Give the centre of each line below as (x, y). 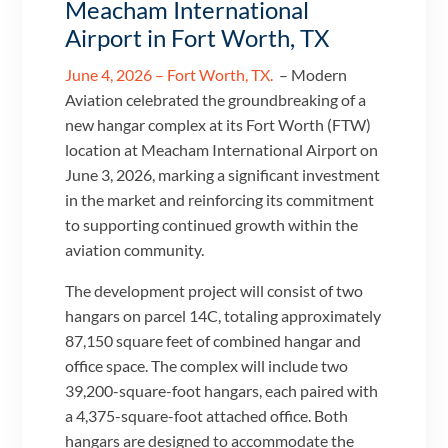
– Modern (312, 75)
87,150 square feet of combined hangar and (213, 341)
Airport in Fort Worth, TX (197, 38)
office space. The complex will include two (207, 366)
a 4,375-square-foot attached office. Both (207, 416)
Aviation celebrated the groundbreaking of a (216, 100)
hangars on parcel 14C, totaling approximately (223, 316)
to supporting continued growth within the (212, 225)
